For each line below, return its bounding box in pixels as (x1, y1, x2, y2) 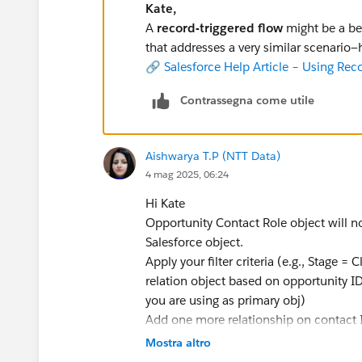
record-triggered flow (157, 19, 283, 36)
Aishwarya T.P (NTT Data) (145, 148, 280, 163)
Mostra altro (145, 335, 211, 350)
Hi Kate (145, 195, 185, 211)
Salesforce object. (145, 234, 243, 250)
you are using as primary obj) (145, 292, 305, 308)
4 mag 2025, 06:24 (145, 166, 229, 181)
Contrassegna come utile (180, 92, 314, 107)
